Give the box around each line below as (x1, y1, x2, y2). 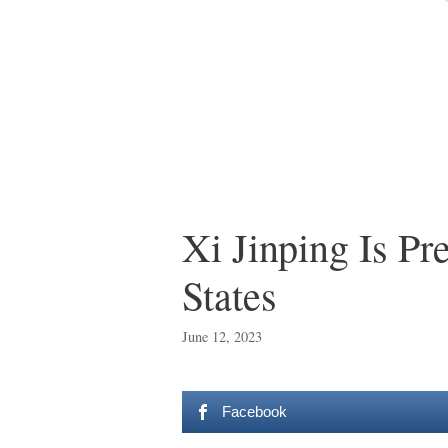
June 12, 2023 (182, 327, 262, 347)
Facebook (222, 403, 288, 421)
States (182, 268, 277, 322)
